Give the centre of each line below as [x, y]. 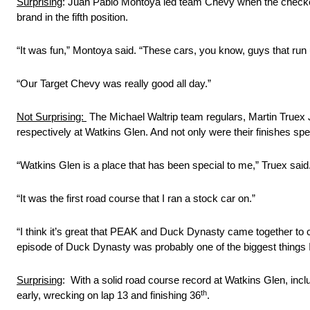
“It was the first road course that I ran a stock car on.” [136, 199]
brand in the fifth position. [72, 17]
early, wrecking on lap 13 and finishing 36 [109, 295]
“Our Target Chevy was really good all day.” [114, 84]
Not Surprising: [52, 117]
